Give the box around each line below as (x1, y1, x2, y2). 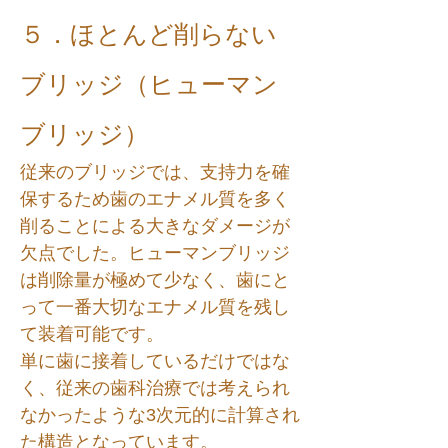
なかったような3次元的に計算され (20, 405, 300, 425)
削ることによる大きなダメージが (20, 216, 290, 236)
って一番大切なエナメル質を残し (20, 297, 290, 317)
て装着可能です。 (20, 324, 164, 344)
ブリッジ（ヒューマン (20, 70, 278, 98)
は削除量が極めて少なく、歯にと (20, 270, 290, 290)
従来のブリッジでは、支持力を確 (20, 162, 290, 182)
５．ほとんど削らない (20, 20, 277, 48)
